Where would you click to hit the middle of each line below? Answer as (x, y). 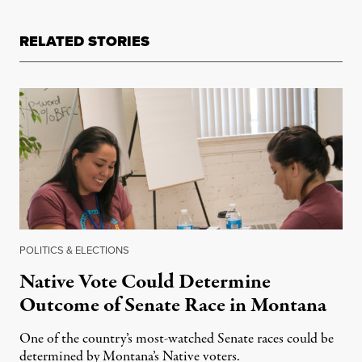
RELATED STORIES (84, 42)
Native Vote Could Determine (145, 282)
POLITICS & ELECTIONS (74, 250)
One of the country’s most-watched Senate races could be (177, 339)
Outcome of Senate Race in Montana (173, 306)
